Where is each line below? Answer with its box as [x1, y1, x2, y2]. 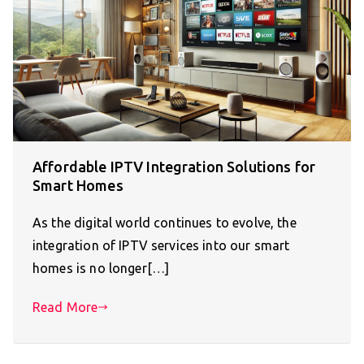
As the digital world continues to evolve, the [32, 215, 297, 231]
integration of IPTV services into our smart [32, 238, 290, 253]
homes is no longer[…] [32, 261, 170, 276]
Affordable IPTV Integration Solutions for [32, 158, 316, 175]
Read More [32, 300, 98, 315]
